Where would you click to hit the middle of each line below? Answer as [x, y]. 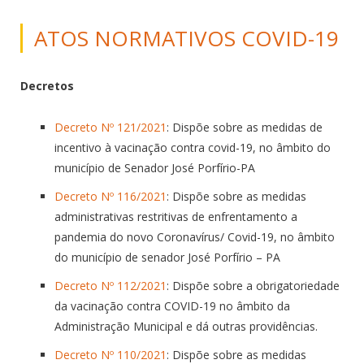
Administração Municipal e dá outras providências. [186, 326]
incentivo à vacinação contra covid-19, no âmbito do [193, 147]
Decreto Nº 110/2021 [110, 354]
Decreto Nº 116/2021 [110, 196]
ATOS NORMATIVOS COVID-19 [186, 38]
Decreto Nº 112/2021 [110, 285]
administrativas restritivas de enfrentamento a [176, 216]
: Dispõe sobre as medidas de [245, 127]
